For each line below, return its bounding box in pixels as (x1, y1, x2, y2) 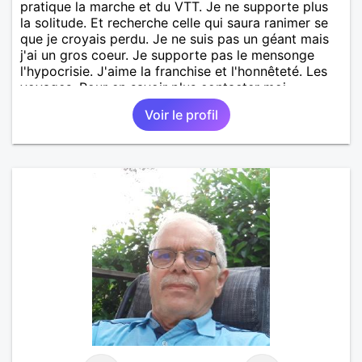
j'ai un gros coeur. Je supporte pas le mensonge (20, 46, 314, 63)
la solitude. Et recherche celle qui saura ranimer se (20, 14, 328, 31)
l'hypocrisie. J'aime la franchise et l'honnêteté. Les (20, 62, 327, 79)
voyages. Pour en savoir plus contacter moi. (20, 78, 289, 95)
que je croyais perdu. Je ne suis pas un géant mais (20, 30, 329, 47)
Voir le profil (144, 106, 218, 123)
